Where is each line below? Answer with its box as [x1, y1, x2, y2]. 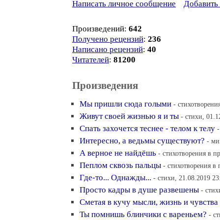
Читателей [72, 55, 109, 64]
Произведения [72, 80, 138, 91]
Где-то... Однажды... [80, 173, 151, 182]
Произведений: [72, 24, 129, 33]
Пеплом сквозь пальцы [80, 161, 161, 170]
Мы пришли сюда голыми [80, 99, 171, 109]
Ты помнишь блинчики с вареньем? [80, 210, 207, 219]
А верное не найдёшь [80, 148, 156, 158]
